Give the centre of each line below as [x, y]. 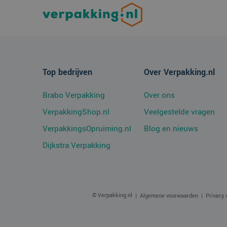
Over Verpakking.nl [179, 72]
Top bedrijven [67, 72]
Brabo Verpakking [73, 96]
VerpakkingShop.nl [76, 112]
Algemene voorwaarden [169, 196]
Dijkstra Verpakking [76, 146]
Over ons [159, 96]
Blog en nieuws [171, 129]
